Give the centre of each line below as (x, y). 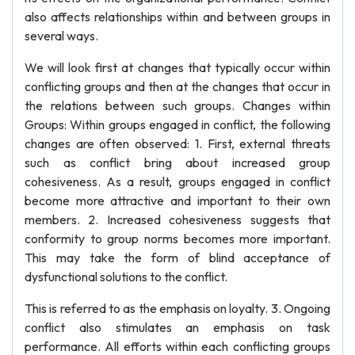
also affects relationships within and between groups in (177, 17)
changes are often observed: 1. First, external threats (177, 143)
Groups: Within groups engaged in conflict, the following (177, 124)
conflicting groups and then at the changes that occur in (177, 86)
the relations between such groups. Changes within (177, 105)
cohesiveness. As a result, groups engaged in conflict (177, 181)
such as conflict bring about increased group (177, 162)
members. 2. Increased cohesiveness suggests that (177, 219)
